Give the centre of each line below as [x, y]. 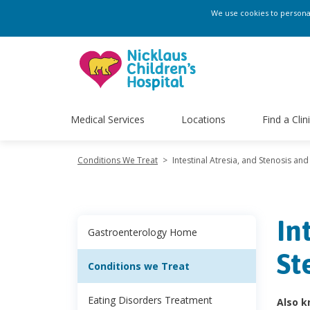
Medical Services [108, 119]
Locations [203, 119]
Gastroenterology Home [143, 232]
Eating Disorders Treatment [150, 300]
